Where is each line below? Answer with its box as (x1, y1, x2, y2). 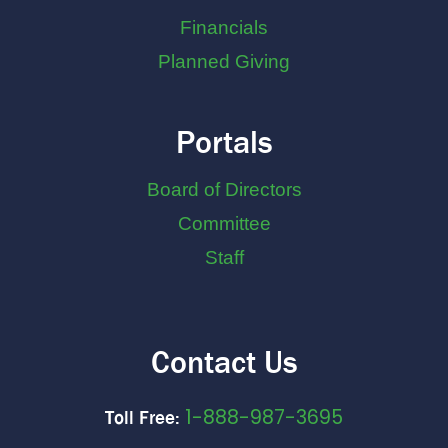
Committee (177, 213, 271, 235)
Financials (180, 17, 268, 39)
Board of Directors (146, 179, 302, 201)
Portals (175, 123, 273, 161)
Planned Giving (158, 51, 290, 73)
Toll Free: (105, 406, 180, 431)
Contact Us (150, 343, 298, 381)
